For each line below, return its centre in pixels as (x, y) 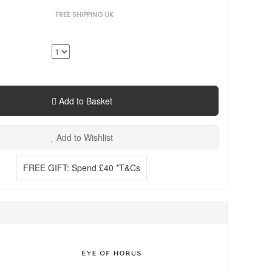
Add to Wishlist (83, 137)
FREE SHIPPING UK (85, 15)
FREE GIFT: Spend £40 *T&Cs (82, 168)
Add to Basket (84, 101)
